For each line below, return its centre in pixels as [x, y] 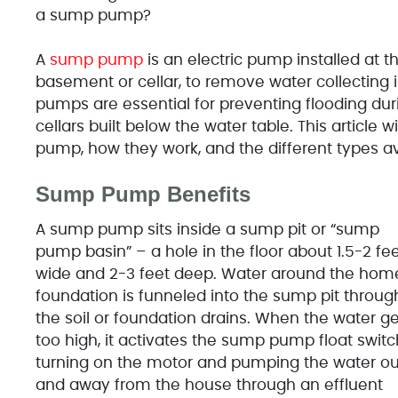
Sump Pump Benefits [143, 194]
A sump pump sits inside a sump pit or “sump [207, 229]
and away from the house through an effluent [209, 385]
